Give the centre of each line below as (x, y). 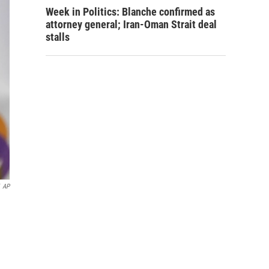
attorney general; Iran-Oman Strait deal (131, 24)
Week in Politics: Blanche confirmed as (130, 12)
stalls (58, 37)
